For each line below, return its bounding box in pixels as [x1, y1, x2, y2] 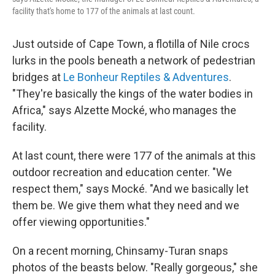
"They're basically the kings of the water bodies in [12, 87, 253, 100]
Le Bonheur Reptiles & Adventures [63, 71, 229, 83]
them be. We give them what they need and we [12, 199, 239, 212]
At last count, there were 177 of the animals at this [12, 149, 256, 162]
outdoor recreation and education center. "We [12, 166, 232, 179]
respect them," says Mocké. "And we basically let [12, 182, 249, 195]
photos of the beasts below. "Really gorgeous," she [12, 261, 258, 274]
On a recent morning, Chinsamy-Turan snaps [12, 244, 228, 257]
